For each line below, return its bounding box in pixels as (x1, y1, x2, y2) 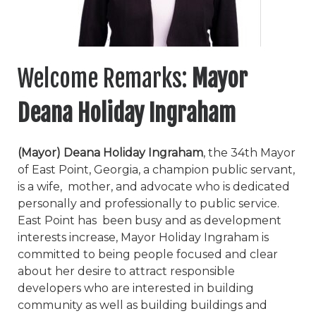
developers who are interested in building (18, 281, 257, 295)
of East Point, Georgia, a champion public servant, (18, 162, 295, 176)
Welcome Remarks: (18, 63, 192, 93)
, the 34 (203, 145, 245, 159)
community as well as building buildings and (18, 298, 267, 312)
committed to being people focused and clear (18, 247, 278, 261)
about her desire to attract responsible (18, 264, 235, 278)
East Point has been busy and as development (18, 213, 281, 227)
